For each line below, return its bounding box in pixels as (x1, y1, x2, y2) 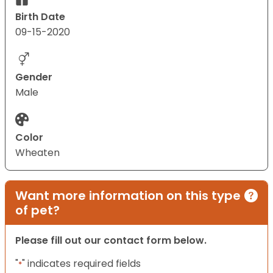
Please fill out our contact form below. (15, 233, 207, 248)
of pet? (15, 202, 60, 219)
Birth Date (15, 10, 65, 24)
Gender (15, 70, 52, 85)
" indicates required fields (22, 257, 141, 271)
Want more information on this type (15, 187, 241, 205)
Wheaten (15, 146, 60, 160)
